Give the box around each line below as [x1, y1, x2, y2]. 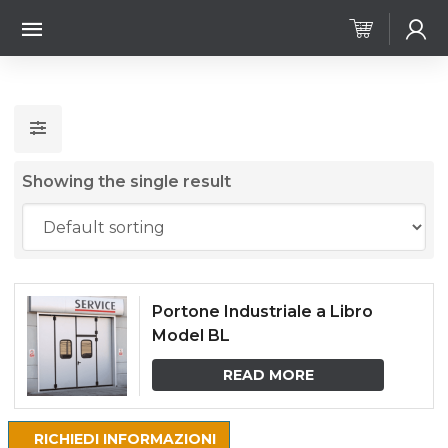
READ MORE [222, 366, 314, 384]
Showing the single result [22, 172, 231, 191]
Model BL [152, 326, 230, 345]
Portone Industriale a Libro [152, 302, 373, 321]
